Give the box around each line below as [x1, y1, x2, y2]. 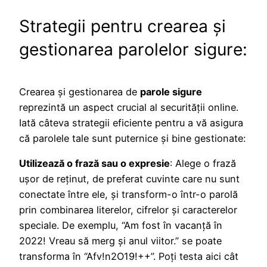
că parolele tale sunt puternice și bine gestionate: [19, 132, 246, 144]
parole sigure [140, 85, 202, 98]
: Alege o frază [170, 157, 236, 169]
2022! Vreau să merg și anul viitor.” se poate [19, 234, 222, 247]
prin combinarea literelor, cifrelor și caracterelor [19, 203, 237, 216]
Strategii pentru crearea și [19, 15, 226, 36]
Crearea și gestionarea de [19, 85, 140, 98]
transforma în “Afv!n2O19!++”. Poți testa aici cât [19, 250, 238, 262]
